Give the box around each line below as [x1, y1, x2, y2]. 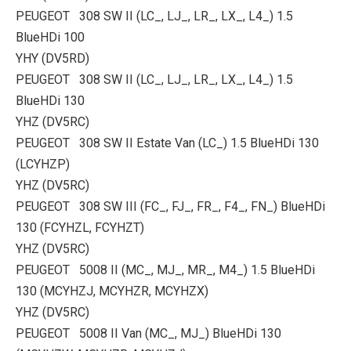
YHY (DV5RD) [16, 51, 89, 66]
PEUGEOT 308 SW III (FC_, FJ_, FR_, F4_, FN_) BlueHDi [16, 199, 325, 214]
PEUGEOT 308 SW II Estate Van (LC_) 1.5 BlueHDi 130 [16, 136, 319, 150]
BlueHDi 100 [16, 30, 85, 45]
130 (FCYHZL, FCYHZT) [16, 220, 144, 235]
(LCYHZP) [16, 157, 70, 172]
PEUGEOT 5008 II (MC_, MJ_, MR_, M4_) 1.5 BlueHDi [16, 262, 315, 277]
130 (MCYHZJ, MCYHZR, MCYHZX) [16, 284, 208, 299]
